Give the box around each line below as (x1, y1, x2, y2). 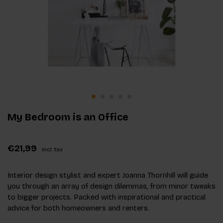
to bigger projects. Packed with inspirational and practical (7, 192, 206, 202)
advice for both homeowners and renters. (7, 203, 149, 213)
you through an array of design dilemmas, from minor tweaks (7, 181, 216, 191)
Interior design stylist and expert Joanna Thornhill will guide (7, 170, 208, 180)
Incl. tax (42, 145, 63, 153)
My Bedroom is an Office (7, 111, 128, 123)
